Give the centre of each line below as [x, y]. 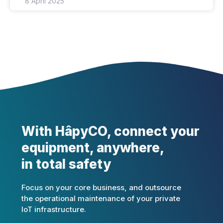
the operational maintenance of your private [101, 199]
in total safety [66, 164]
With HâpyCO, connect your [110, 131]
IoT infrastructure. [54, 210]
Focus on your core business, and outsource [101, 188]
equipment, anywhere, [93, 148]
